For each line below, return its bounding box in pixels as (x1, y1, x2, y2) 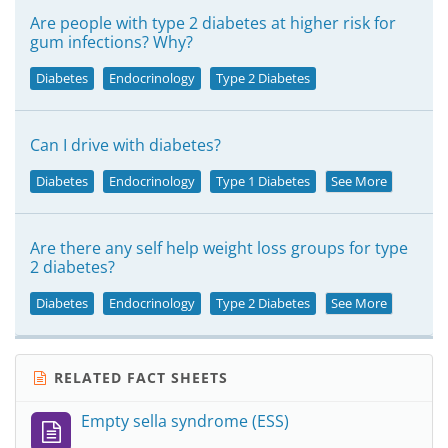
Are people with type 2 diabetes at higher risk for (30, 12, 396, 34)
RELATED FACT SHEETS (49, 368, 228, 387)
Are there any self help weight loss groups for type (30, 237, 408, 259)
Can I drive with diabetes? (30, 134, 221, 156)
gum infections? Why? (30, 31, 193, 53)
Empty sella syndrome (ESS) (81, 410, 289, 432)
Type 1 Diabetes (216, 172, 310, 190)
